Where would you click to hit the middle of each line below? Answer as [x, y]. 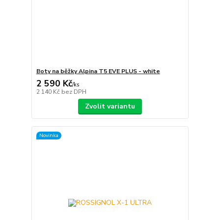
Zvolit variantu [110, 106]
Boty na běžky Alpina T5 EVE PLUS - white [98, 71]
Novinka [49, 136]
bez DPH [74, 92]
